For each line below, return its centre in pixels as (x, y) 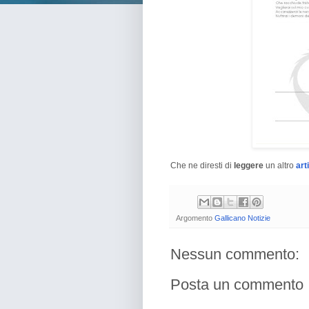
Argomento (195, 218)
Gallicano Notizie (242, 218)
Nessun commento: (235, 255)
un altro (281, 165)
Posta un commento (237, 285)
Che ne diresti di (202, 165)
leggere (250, 165)
